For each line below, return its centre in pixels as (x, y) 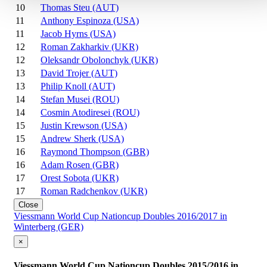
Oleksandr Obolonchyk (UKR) (99, 60)
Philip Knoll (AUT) (78, 86)
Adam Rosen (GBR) (80, 165)
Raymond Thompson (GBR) (95, 152)
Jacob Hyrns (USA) (78, 34)
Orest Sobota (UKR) (80, 178)
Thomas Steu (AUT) (80, 8)
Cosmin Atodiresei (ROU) (90, 113)
